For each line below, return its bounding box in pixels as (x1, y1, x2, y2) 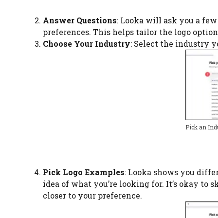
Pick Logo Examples (43, 167, 125, 178)
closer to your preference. (43, 190, 142, 201)
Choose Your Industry (43, 38, 130, 49)
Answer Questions (43, 15, 117, 26)
